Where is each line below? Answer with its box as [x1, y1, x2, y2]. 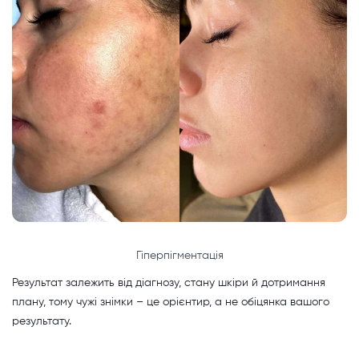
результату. [12, 315, 71, 327]
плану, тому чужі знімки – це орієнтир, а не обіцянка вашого [12, 296, 329, 308]
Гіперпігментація [135, 250, 224, 262]
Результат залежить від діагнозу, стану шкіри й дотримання [12, 276, 325, 288]
